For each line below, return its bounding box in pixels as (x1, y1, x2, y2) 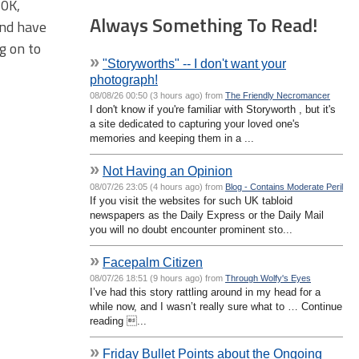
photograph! (90, 71, 158, 87)
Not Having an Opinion (103, 163, 232, 178)
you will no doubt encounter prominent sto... (90, 223, 292, 236)
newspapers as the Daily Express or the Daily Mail (90, 208, 324, 221)
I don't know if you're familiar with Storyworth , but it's (90, 103, 336, 115)
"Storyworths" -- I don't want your (103, 55, 286, 71)
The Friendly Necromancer (225, 90, 330, 100)
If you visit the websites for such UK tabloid (90, 194, 292, 207)
